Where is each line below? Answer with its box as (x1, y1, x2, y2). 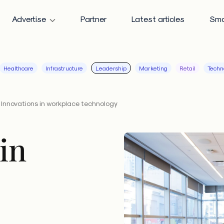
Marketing (139, 64, 167, 71)
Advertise (12, 13, 46, 23)
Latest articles (131, 13, 184, 23)
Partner (80, 13, 106, 23)
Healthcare (3, 64, 33, 71)
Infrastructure (45, 64, 83, 71)
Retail (179, 64, 195, 71)
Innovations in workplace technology (1, 99, 117, 107)
